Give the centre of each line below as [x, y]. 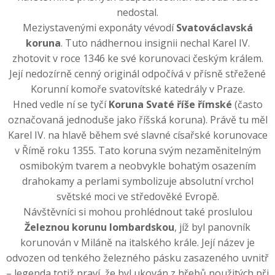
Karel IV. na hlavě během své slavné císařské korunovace [137, 135]
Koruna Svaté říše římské [170, 105]
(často [247, 105]
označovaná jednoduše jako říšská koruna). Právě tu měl [137, 120]
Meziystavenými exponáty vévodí [99, 28]
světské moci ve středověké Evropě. [137, 197]
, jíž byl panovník [212, 227]
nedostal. [137, 13]
